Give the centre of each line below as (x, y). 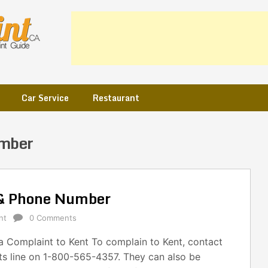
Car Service (45, 98)
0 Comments (53, 218)
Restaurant (116, 98)
